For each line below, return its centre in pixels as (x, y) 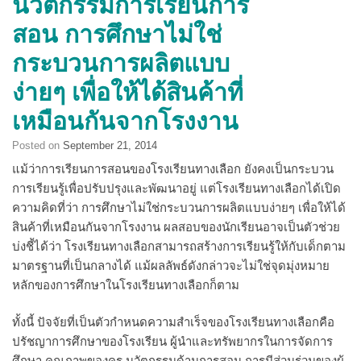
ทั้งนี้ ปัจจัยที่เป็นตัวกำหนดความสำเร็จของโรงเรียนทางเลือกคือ (173, 322)
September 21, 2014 (110, 145)
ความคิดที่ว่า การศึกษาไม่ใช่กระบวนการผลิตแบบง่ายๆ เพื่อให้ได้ (179, 207)
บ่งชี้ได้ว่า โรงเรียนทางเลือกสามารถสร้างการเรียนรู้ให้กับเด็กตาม (179, 246)
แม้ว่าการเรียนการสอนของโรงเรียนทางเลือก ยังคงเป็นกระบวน (173, 168)
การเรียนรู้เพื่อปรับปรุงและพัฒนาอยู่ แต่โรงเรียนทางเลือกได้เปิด (176, 188)
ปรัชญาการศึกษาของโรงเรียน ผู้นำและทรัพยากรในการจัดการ (172, 341)
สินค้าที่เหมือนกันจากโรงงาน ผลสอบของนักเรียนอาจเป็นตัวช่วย (176, 226)
